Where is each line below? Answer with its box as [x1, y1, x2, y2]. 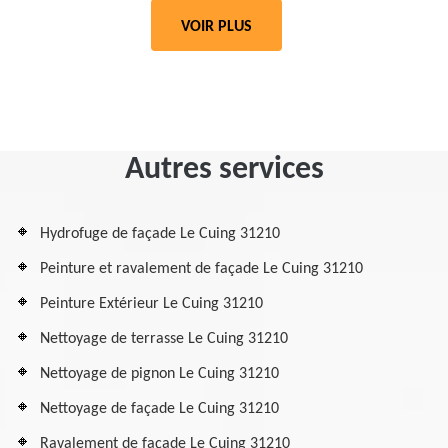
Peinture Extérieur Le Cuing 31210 [40, 296, 263, 312]
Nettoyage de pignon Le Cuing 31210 [40, 366, 279, 382]
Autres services [124, 154, 324, 186]
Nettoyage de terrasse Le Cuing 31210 [40, 331, 288, 347]
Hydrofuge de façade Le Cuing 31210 [40, 226, 280, 242]
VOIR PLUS [181, 19, 252, 35]
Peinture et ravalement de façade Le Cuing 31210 [40, 261, 363, 277]
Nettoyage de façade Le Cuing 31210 [40, 401, 279, 417]
